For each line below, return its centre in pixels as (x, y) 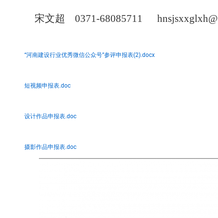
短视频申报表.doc (47, 86)
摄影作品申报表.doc (50, 147)
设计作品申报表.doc (50, 116)
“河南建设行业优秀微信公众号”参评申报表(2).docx (90, 55)
